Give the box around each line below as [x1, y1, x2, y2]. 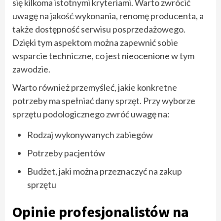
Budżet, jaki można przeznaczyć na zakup [27, 165, 182, 177]
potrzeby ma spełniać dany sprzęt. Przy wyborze [12, 95, 195, 106]
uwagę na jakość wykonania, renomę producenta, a [12, 10, 204, 21]
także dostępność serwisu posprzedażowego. [12, 23, 185, 35]
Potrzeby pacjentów [27, 147, 105, 158]
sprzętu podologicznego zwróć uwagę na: [12, 108, 170, 119]
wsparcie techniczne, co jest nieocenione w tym [12, 50, 194, 61]
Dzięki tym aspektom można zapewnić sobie [12, 37, 178, 48]
